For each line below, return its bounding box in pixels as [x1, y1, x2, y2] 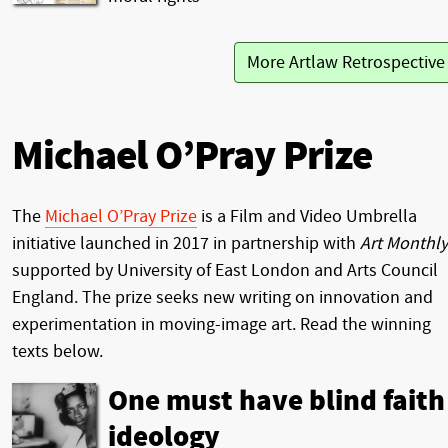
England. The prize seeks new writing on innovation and [12, 286, 433, 308]
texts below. [12, 340, 103, 362]
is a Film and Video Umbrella [197, 205, 417, 227]
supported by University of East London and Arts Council [12, 259, 438, 281]
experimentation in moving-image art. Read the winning [12, 313, 431, 335]
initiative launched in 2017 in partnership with [12, 232, 360, 254]
